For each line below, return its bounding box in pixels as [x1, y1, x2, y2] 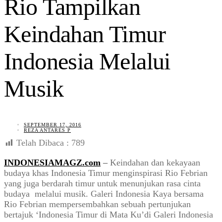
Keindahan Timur [4, 21, 166, 48]
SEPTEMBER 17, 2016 [24, 121, 81, 127]
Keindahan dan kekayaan [110, 157, 200, 167]
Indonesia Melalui [4, 48, 170, 75]
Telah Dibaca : [16, 137, 69, 148]
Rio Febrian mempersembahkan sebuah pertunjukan [4, 199, 191, 209]
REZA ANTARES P [24, 127, 71, 133]
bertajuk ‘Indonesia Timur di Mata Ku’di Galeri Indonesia [4, 209, 213, 220]
